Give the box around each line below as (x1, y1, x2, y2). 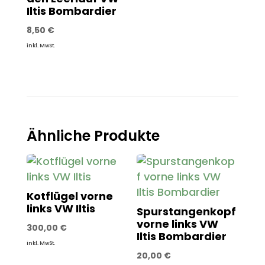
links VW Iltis (26, 201, 95, 216)
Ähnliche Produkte (26, 126, 160, 146)
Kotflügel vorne (26, 189, 113, 204)
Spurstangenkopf (137, 204, 237, 219)
